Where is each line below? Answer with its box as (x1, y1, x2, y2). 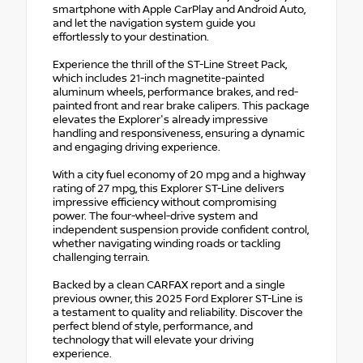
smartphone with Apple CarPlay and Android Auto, (53, 3, 305, 17)
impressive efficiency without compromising (53, 196, 276, 210)
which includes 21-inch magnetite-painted (53, 72, 264, 86)
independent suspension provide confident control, (53, 224, 309, 237)
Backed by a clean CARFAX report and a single (53, 279, 285, 293)
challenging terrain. (53, 251, 150, 265)
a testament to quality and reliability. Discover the (53, 306, 303, 320)
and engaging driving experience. (53, 141, 220, 155)
